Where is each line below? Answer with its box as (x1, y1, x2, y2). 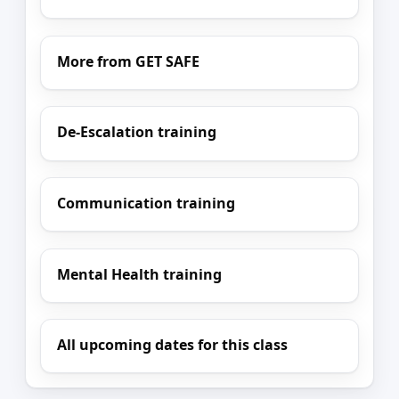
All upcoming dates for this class (57, 335, 289, 355)
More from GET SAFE (57, 51, 200, 71)
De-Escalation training (57, 122, 217, 142)
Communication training (57, 192, 236, 213)
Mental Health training (57, 264, 223, 284)
